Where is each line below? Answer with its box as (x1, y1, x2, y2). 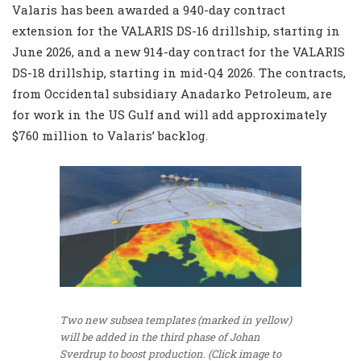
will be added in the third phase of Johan (60, 330, 260, 345)
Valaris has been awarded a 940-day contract (12, 2, 285, 19)
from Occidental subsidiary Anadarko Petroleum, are (12, 85, 332, 102)
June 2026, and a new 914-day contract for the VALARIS (12, 44, 345, 60)
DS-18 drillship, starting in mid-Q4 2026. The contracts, (12, 64, 346, 81)
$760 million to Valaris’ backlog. (12, 127, 208, 144)
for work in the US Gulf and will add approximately (12, 106, 327, 123)
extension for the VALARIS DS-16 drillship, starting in (12, 23, 340, 39)
